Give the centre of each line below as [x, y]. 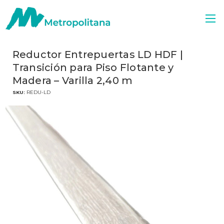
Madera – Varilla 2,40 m [72, 80]
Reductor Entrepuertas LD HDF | [97, 54]
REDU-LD [38, 92]
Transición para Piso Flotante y [93, 67]
